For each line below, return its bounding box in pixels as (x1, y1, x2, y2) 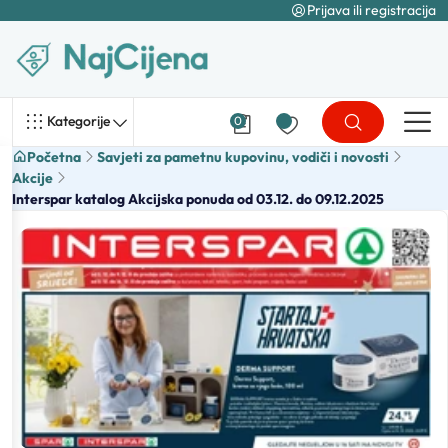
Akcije (12, 168, 53, 187)
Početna (27, 147, 81, 166)
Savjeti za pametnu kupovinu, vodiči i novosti (97, 147, 389, 166)
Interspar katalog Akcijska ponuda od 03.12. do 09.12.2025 (12, 189, 384, 208)
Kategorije (47, 112, 110, 131)
